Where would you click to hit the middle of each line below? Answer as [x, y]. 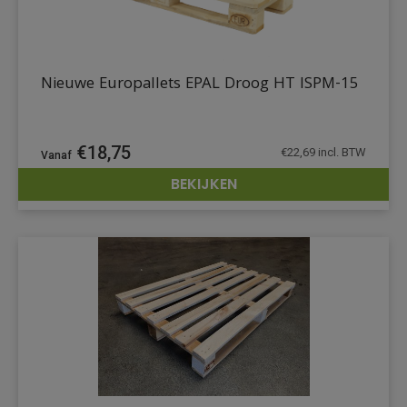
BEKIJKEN [203, 184]
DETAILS [335, 196]
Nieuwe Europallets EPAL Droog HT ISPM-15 [200, 84]
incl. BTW [341, 152]
